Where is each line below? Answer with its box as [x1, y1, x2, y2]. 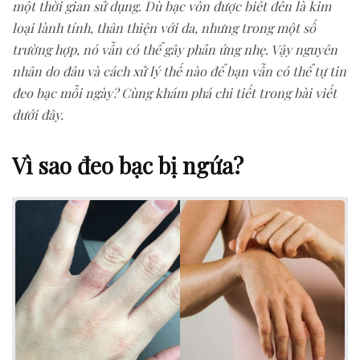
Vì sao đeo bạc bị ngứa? [12, 150, 243, 180]
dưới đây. [12, 106, 63, 123]
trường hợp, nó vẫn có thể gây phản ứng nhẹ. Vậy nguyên [12, 41, 337, 58]
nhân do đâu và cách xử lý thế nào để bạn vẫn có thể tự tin [12, 63, 346, 80]
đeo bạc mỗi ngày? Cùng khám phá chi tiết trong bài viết [12, 84, 337, 101]
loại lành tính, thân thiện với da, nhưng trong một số [12, 19, 316, 36]
